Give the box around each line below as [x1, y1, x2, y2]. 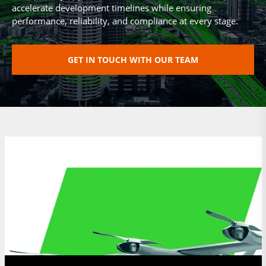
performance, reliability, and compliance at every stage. [12, 15, 238, 27]
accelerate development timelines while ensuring [12, 2, 211, 14]
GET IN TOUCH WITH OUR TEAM [68, 54, 198, 66]
